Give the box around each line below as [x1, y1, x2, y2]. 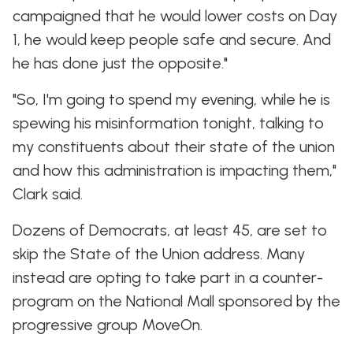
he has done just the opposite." [13, 54, 228, 72]
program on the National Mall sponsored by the [13, 292, 340, 310]
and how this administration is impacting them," [13, 161, 336, 180]
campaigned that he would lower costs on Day [13, 6, 337, 25]
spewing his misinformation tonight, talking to [13, 113, 324, 132]
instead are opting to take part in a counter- [13, 268, 323, 287]
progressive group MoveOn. [13, 315, 203, 334]
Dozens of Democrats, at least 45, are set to [13, 221, 327, 240]
